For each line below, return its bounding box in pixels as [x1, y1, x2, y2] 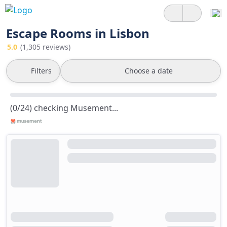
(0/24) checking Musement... [10, 102, 118, 113]
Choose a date [125, 66, 173, 75]
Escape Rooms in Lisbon [6, 25, 149, 42]
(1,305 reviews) [20, 42, 70, 52]
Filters [31, 66, 52, 75]
